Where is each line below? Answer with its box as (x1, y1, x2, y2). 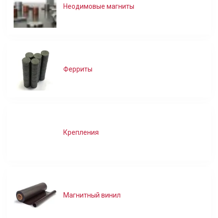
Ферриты (63, 65, 92, 73)
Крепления (63, 128, 99, 136)
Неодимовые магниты (63, 2, 134, 10)
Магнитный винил (63, 191, 121, 200)
